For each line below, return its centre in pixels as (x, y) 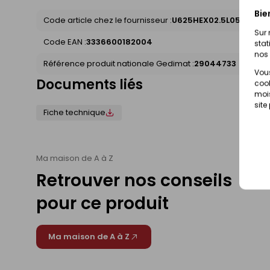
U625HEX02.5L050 (209, 20)
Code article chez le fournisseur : (108, 20)
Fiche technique (74, 113)
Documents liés (89, 85)
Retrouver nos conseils (134, 181)
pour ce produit (102, 204)
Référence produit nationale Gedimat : (119, 64)
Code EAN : (65, 42)
